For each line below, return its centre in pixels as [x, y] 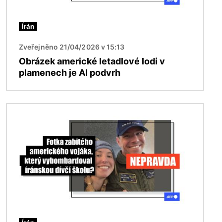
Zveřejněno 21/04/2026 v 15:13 [72, 47]
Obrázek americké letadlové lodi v [92, 61]
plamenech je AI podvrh [70, 73]
